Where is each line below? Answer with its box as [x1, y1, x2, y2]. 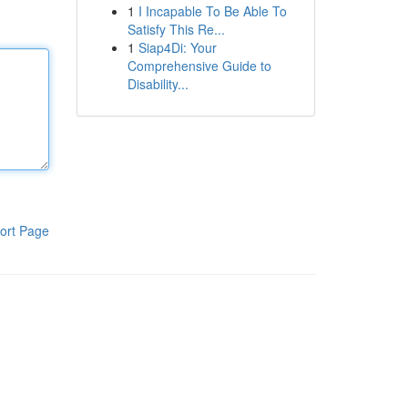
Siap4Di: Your [138, 38, 217, 56]
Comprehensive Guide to [127, 56, 271, 75]
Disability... [127, 75, 189, 93]
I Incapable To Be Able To [138, 2, 287, 20]
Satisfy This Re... [127, 20, 225, 38]
